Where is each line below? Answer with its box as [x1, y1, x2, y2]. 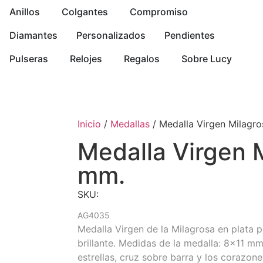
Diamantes [9, 29, 58, 41]
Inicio [77, 118, 101, 130]
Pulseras [9, 53, 48, 65]
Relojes [69, 53, 102, 65]
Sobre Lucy [181, 53, 232, 65]
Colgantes [61, 6, 108, 18]
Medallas [110, 118, 150, 130]
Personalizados [76, 29, 146, 41]
